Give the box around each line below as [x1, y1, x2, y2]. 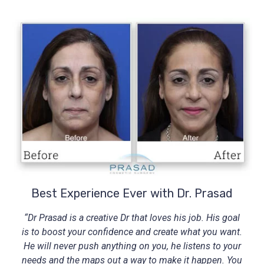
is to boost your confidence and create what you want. [22, 226, 242, 238]
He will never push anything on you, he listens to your [23, 240, 241, 252]
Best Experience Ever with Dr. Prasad [31, 186, 233, 201]
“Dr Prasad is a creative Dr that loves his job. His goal [24, 212, 240, 224]
